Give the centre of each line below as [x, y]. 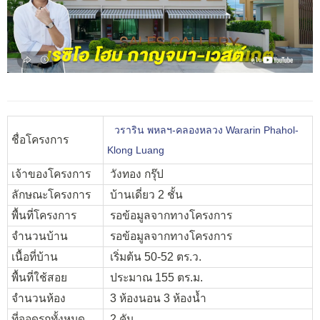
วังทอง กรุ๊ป [135, 174]
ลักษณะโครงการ [51, 194]
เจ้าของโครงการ [51, 174]
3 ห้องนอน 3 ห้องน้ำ [157, 298]
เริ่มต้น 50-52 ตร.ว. [154, 256]
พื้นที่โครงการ [44, 215]
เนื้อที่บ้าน [35, 256]
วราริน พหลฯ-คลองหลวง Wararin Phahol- [206, 130]
